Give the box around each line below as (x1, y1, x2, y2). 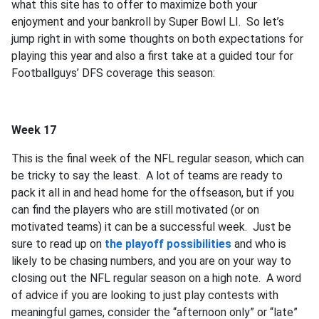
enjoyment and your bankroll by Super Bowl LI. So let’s (11, 15, 284, 28)
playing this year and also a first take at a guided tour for (11, 49, 293, 63)
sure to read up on (11, 237, 105, 251)
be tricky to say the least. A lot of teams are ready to (11, 169, 283, 182)
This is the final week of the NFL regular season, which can (11, 152, 304, 165)
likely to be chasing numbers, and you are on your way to (11, 254, 291, 268)
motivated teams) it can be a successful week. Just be (11, 220, 291, 234)
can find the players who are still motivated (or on (11, 203, 259, 216)
